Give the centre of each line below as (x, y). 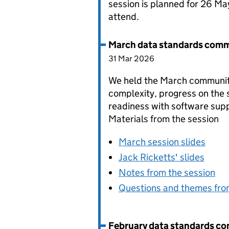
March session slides (162, 142)
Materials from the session (164, 119)
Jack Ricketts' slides (162, 157)
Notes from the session (167, 173)
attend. (124, 17)
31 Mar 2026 (131, 59)
